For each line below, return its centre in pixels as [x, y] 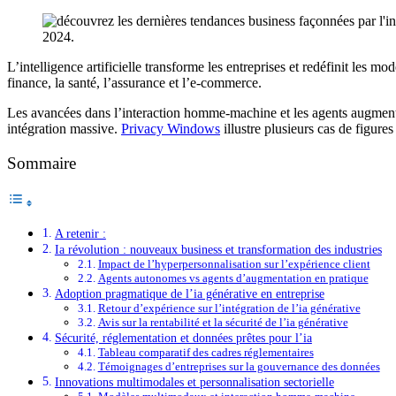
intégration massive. [64, 128]
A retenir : [80, 234]
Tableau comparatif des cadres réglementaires [206, 353]
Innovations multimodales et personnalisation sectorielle [194, 382]
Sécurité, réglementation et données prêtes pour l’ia [183, 338]
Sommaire [42, 163]
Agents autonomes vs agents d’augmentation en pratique [233, 278]
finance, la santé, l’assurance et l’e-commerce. [134, 82]
